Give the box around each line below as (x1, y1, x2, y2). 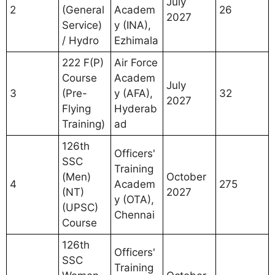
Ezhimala (114, 34, 158, 47)
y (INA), (114, 18, 151, 31)
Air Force (114, 56, 158, 69)
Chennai (114, 208, 155, 221)
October (166, 170, 206, 183)
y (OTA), (114, 193, 154, 206)
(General (62, 3, 104, 16)
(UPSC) (62, 201, 98, 214)
